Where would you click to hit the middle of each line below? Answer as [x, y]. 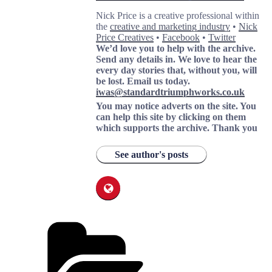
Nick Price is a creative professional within [178, 16]
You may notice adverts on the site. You [176, 106]
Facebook [181, 38]
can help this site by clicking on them [171, 117]
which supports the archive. [154, 128]
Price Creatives [125, 38]
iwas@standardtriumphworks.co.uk [170, 92]
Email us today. [158, 81]
